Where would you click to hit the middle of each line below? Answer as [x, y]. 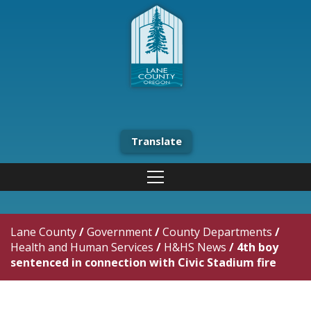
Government [119, 232]
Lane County [43, 232]
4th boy [258, 247]
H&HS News [195, 247]
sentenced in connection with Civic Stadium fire [143, 262]
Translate [157, 141]
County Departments [217, 232]
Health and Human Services [82, 247]
